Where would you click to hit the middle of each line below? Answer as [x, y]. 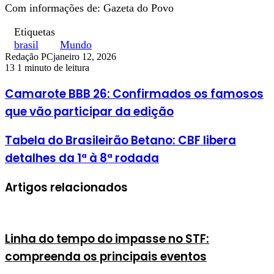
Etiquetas [35, 31]
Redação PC [29, 56]
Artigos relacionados [66, 187]
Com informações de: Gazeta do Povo [89, 8]
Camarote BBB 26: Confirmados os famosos [134, 94]
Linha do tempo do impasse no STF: [107, 239]
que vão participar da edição [89, 111]
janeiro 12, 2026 [85, 56]
